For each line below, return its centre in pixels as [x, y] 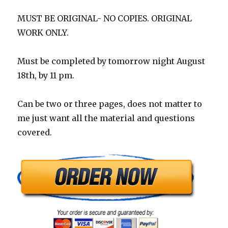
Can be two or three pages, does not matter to [110, 104]
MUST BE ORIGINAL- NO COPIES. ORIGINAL [105, 19]
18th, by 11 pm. [46, 76]
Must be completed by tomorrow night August [111, 61]
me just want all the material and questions [106, 118]
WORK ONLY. [43, 33]
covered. [35, 133]
